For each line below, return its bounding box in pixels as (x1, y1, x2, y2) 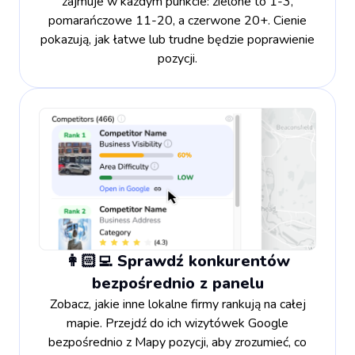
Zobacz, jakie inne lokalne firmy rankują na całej (49, 296, 306, 314)
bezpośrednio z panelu (91, 273, 264, 295)
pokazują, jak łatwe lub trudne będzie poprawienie (40, 30, 315, 48)
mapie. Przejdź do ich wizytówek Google (67, 315, 288, 333)
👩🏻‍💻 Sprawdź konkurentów (65, 250, 290, 273)
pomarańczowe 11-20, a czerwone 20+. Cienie (48, 11, 307, 29)
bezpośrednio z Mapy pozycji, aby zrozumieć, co (48, 334, 307, 352)
